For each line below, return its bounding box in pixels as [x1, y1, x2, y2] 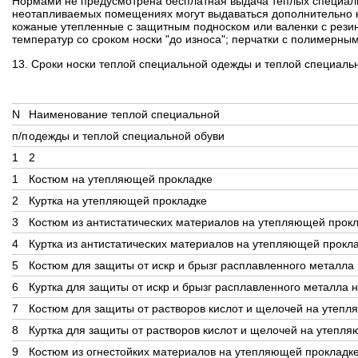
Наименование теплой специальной [29, 108, 220, 121]
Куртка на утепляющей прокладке [29, 194, 207, 207]
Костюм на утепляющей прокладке [29, 173, 213, 185]
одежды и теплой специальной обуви [29, 129, 225, 142]
